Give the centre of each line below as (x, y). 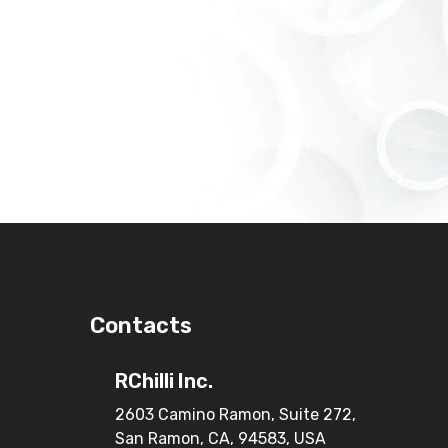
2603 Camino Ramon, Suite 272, (236, 414)
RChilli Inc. (164, 380)
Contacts (141, 325)
